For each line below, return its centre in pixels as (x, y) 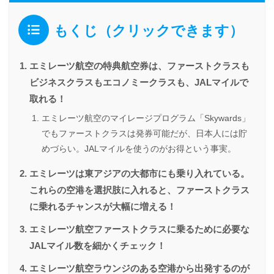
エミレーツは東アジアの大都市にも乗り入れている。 (139, 174)
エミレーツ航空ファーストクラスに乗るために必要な (139, 230)
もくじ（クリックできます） (149, 30)
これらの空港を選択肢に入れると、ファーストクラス (139, 191)
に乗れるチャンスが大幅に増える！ (103, 207)
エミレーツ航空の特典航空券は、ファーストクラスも (139, 66)
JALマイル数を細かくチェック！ (98, 246)
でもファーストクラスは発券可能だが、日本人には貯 (144, 134)
